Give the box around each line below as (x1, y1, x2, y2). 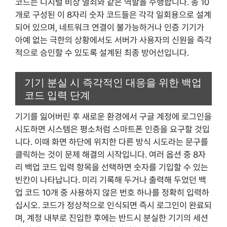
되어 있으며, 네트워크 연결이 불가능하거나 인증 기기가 (15, 22, 204, 32)
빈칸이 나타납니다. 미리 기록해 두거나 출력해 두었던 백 (15, 175, 206, 185)
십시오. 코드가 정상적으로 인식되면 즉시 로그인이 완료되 (15, 200, 212, 211)
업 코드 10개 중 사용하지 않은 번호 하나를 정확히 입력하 (15, 187, 209, 198)
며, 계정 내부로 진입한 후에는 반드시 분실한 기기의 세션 (15, 213, 208, 223)
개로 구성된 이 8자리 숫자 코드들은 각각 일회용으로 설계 (15, 9, 211, 20)
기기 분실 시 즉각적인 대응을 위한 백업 (24, 75, 202, 90)
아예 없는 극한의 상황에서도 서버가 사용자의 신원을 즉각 (15, 34, 212, 45)
